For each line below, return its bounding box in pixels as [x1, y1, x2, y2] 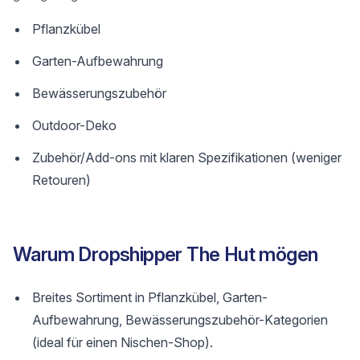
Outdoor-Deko [32, 117, 117, 133]
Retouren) [32, 172, 91, 188]
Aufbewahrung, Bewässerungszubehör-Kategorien [32, 312, 328, 328]
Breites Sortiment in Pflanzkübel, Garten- [32, 289, 268, 305]
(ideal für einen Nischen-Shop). [32, 334, 213, 350]
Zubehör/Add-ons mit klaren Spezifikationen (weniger [32, 149, 342, 166]
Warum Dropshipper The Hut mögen [13, 243, 318, 266]
